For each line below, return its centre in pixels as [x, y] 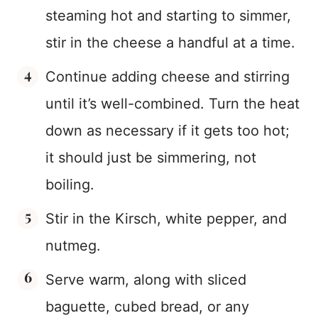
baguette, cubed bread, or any [147, 306]
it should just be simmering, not [151, 157]
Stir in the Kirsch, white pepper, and [166, 218]
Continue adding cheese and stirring [168, 76]
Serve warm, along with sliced [146, 279]
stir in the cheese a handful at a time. [170, 42]
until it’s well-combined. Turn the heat [172, 103]
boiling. [70, 184]
